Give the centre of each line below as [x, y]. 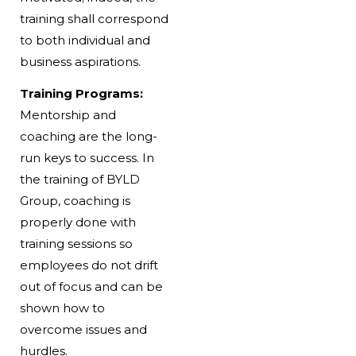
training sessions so [76, 244]
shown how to [62, 308]
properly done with [77, 222]
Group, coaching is [75, 201]
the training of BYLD [79, 180]
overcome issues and [83, 330]
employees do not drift [89, 265]
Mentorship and [68, 115]
